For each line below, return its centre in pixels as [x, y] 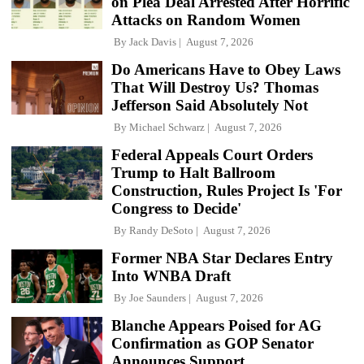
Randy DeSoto [161, 231]
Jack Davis [153, 42]
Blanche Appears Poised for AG [217, 326]
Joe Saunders [158, 298]
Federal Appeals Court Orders [212, 155]
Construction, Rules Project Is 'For [227, 191]
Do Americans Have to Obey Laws [226, 70]
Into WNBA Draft [171, 276]
